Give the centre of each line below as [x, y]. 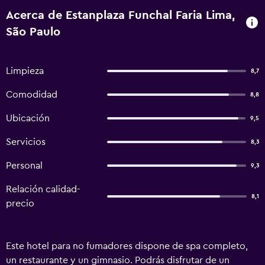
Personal [24, 166]
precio [20, 203]
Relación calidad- [43, 189]
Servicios [26, 142]
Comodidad [32, 95]
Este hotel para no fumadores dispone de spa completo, [127, 246]
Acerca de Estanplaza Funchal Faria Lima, [120, 15]
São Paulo [33, 32]
